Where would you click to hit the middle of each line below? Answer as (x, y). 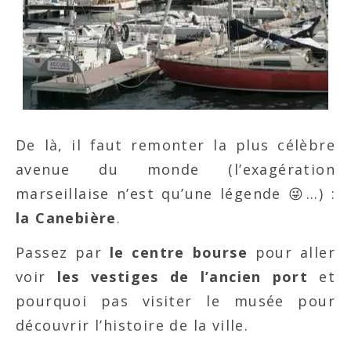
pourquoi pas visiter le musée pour (175, 301)
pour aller (291, 253)
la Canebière (66, 218)
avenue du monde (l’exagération (175, 170)
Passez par (63, 253)
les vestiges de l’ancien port (183, 277)
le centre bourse (179, 253)
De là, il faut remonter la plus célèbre (175, 145)
